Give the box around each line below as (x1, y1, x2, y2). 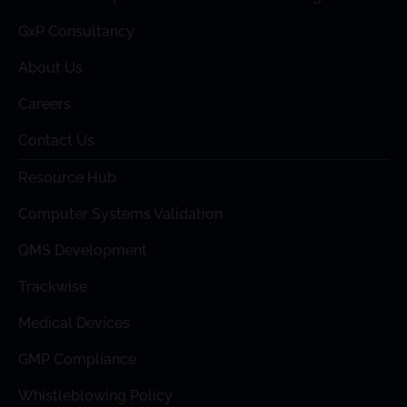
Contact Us (18, 132, 94, 150)
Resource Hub (18, 169, 116, 187)
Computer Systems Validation (18, 205, 223, 223)
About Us (18, 59, 83, 77)
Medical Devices (18, 314, 130, 333)
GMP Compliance (18, 351, 136, 369)
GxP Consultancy (18, 23, 134, 41)
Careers (18, 95, 71, 114)
